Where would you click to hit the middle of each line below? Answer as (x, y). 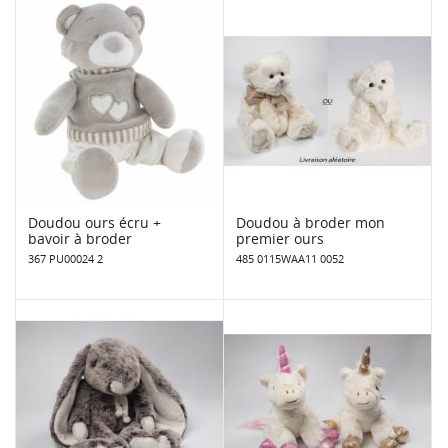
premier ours (280, 238)
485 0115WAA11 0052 (290, 258)
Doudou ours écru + (94, 222)
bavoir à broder (80, 238)
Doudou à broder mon (310, 222)
